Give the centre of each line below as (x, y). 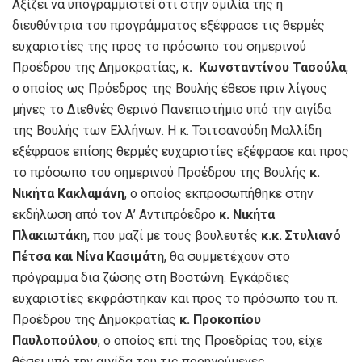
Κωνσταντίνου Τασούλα (271, 67)
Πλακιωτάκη (50, 235)
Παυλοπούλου (55, 340)
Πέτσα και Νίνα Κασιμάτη (88, 256)
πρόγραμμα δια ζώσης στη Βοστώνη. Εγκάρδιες (151, 277)
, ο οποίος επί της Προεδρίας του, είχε (210, 340)
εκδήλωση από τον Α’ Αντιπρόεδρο (116, 214)
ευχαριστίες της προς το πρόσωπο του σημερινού (159, 46)
